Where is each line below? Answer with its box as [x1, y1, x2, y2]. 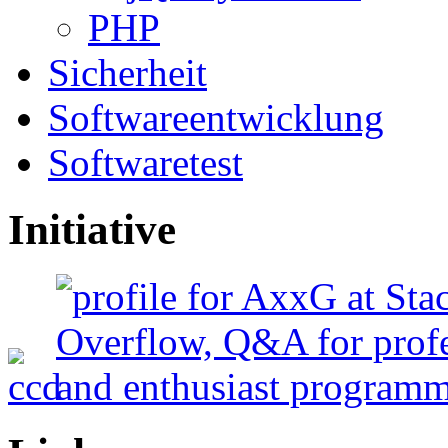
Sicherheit [48, 50, 207, 94]
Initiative [8, 205, 176, 253]
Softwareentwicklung [48, 95, 384, 139]
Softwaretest [48, 140, 243, 184]
